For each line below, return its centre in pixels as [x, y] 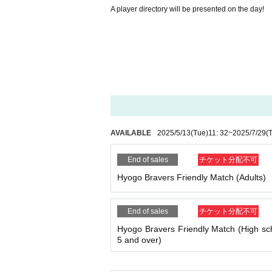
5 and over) [139, 240]
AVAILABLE [131, 133]
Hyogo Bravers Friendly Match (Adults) [192, 177]
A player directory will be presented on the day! [187, 9]
